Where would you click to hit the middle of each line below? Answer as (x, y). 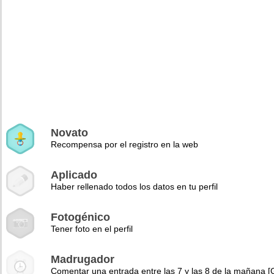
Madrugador (83, 259)
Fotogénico (80, 217)
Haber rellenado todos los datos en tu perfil (134, 187)
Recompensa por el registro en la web (124, 144)
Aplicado (74, 175)
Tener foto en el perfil (92, 229)
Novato (69, 133)
